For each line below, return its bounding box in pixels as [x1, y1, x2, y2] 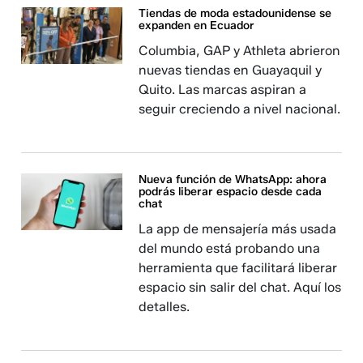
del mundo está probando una [139, 241, 321, 256]
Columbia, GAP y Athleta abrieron [139, 43, 341, 58]
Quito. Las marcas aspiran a [139, 82, 307, 97]
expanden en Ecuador [139, 19, 255, 32]
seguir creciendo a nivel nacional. [139, 101, 341, 117]
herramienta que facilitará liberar [139, 260, 338, 275]
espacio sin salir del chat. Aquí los [139, 280, 342, 295]
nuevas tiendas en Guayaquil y [139, 62, 322, 78]
